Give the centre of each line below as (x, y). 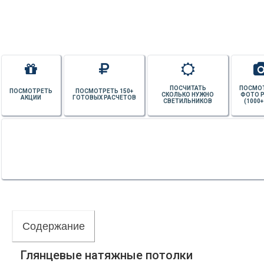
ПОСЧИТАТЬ (188, 88)
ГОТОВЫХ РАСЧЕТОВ (104, 98)
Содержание (54, 227)
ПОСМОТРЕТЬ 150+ (104, 91)
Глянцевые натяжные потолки (107, 255)
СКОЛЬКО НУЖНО (188, 94)
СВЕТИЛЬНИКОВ (188, 101)
